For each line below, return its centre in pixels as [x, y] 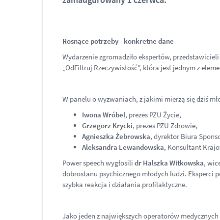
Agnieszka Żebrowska [116, 136]
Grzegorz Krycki [107, 125]
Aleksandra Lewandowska [123, 147]
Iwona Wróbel [104, 115]
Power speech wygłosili [98, 163]
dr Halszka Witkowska [169, 163]
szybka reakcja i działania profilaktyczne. [125, 184]
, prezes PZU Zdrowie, [166, 125]
